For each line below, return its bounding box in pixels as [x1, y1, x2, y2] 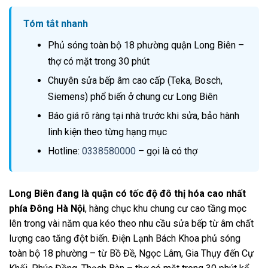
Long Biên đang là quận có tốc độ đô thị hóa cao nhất [9, 188, 246, 200]
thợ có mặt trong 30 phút [47, 56, 150, 68]
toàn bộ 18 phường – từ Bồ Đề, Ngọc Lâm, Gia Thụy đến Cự [9, 248, 254, 260]
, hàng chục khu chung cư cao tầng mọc [85, 203, 246, 215]
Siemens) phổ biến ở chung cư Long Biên [47, 91, 218, 103]
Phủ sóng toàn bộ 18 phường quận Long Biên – [47, 39, 244, 51]
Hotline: [47, 145, 82, 157]
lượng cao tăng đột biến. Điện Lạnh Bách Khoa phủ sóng [9, 233, 240, 245]
